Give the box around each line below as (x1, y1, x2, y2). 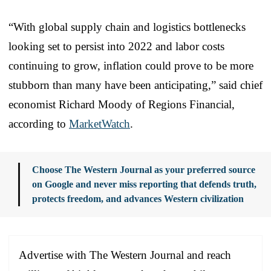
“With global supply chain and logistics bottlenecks (8, 20, 246, 33)
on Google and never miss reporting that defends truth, (32, 178, 256, 189)
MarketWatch (69, 117, 130, 130)
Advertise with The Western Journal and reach (19, 248, 231, 261)
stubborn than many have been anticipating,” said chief (8, 78, 263, 91)
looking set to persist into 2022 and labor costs (8, 39, 224, 53)
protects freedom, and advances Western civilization (32, 193, 244, 204)
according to (8, 117, 69, 130)
